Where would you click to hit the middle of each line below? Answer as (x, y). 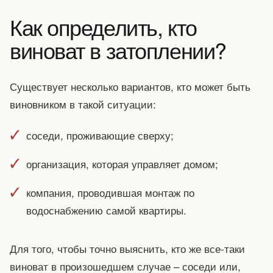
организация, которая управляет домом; (122, 164)
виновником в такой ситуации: (83, 104)
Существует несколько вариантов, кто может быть (130, 87)
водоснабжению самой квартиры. (106, 210)
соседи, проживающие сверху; (100, 135)
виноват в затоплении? (118, 50)
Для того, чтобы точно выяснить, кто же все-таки (127, 249)
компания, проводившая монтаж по (110, 192)
